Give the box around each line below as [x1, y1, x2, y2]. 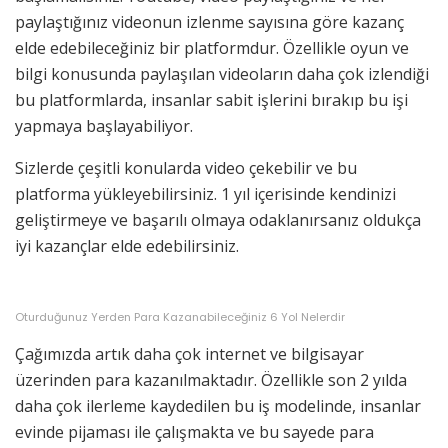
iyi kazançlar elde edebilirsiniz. [15, 234, 239, 257]
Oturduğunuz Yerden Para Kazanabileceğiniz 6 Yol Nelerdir [15, 308, 345, 325]
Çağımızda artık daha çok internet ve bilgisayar [15, 342, 364, 365]
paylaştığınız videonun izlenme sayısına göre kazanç [15, 10, 404, 33]
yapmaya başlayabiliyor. [15, 114, 193, 137]
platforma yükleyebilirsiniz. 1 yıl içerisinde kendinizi [15, 182, 396, 205]
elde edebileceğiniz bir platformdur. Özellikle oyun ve [15, 36, 409, 59]
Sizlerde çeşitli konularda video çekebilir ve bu [15, 156, 357, 179]
